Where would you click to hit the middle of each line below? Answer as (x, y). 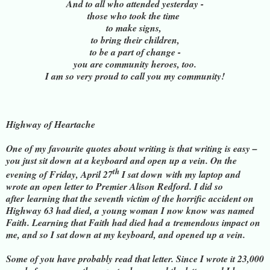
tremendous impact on (217, 223)
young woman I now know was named (178, 211)
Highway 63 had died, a (54, 211)
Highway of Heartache (51, 124)
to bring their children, (135, 39)
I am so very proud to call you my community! (135, 76)
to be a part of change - (135, 52)
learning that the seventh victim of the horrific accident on (140, 199)
